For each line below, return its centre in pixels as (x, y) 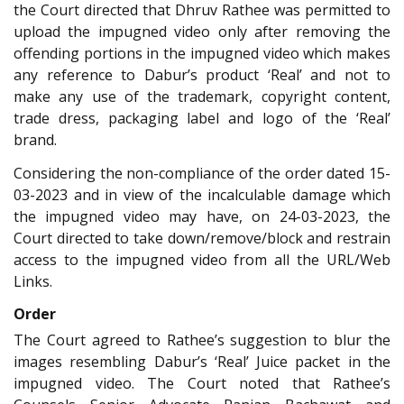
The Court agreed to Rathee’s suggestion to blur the (202, 340)
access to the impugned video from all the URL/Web (202, 259)
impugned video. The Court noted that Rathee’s (202, 384)
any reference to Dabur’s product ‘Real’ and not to (202, 75)
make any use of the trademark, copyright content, (202, 97)
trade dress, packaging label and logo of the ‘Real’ (202, 119)
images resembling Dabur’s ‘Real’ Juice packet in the (202, 362)
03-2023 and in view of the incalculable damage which (202, 194)
